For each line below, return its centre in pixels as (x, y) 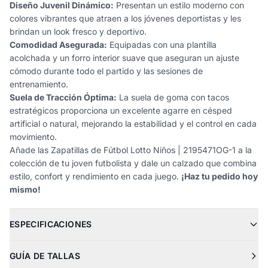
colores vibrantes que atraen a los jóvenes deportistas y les (125, 18)
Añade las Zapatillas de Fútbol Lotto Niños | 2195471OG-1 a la (131, 150)
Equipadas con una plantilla (162, 45)
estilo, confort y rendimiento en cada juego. (95, 176)
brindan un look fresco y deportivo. (78, 31)
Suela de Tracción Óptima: (63, 97)
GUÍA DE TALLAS (45, 256)
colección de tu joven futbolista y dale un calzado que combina (133, 163)
